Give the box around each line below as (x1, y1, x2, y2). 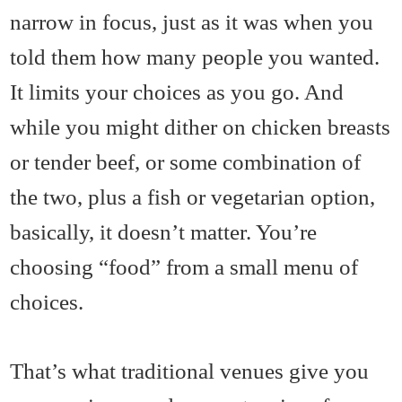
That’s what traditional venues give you (10, 357, 370, 383)
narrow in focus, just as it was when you (10, 8, 374, 34)
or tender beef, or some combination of (10, 148, 362, 174)
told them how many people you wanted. (10, 43, 380, 69)
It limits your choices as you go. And (10, 78, 345, 104)
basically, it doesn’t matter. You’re (10, 218, 318, 244)
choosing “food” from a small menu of (10, 253, 359, 279)
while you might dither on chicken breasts (10, 113, 391, 139)
